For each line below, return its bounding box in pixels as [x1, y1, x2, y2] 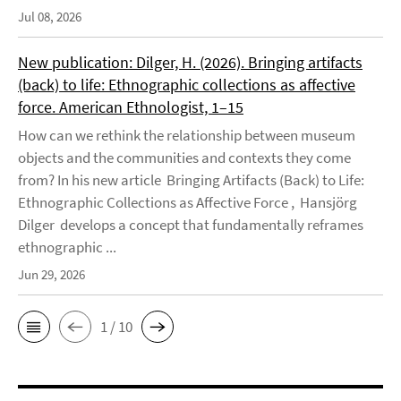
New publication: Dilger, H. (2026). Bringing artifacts [18, 52, 363, 73]
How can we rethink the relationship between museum [18, 125, 355, 145]
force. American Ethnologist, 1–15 [18, 97, 243, 117]
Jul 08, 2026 [18, 8, 81, 25]
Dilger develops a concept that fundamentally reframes [18, 215, 363, 235]
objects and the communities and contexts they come [18, 148, 351, 167]
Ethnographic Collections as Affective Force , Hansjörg [18, 192, 357, 212]
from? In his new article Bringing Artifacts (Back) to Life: [18, 170, 364, 190]
